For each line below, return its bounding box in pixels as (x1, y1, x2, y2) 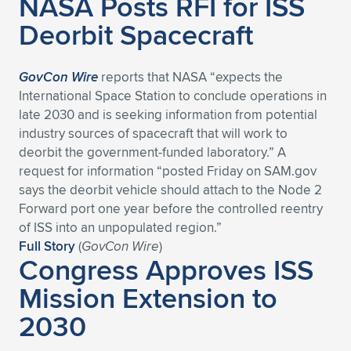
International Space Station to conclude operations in (19, 86, 327, 105)
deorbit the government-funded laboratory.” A (19, 143, 286, 161)
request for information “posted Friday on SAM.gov (19, 161, 317, 180)
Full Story (19, 237, 75, 255)
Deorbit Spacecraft (19, 14, 253, 55)
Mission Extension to (19, 277, 277, 318)
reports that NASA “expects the (98, 67, 283, 86)
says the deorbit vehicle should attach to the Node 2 (19, 180, 322, 199)
